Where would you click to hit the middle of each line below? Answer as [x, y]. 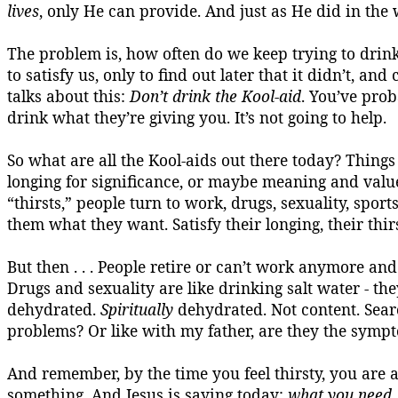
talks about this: [68, 96]
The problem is [63, 53]
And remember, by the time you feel [141, 373]
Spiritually [137, 309]
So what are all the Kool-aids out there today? [176, 160]
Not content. [315, 309]
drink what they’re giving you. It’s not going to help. [197, 117]
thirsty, [300, 373]
